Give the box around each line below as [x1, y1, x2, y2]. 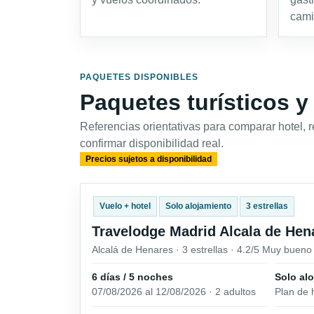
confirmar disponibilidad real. [80, 137, 224, 149]
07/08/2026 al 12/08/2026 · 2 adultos [92, 285, 256, 297]
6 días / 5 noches [92, 271, 173, 282]
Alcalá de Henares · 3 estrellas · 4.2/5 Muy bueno [92, 244, 312, 256]
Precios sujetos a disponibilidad [85, 153, 212, 164]
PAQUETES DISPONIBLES [80, 71, 198, 82]
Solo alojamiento [165, 201, 231, 212]
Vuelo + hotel [99, 201, 151, 212]
